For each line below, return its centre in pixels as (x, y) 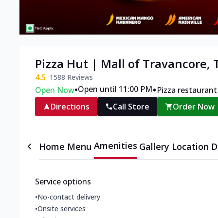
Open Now (55, 90)
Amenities (115, 146)
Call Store (131, 107)
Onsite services (62, 209)
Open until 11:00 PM (115, 89)
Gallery (154, 147)
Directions (70, 107)
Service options (63, 182)
